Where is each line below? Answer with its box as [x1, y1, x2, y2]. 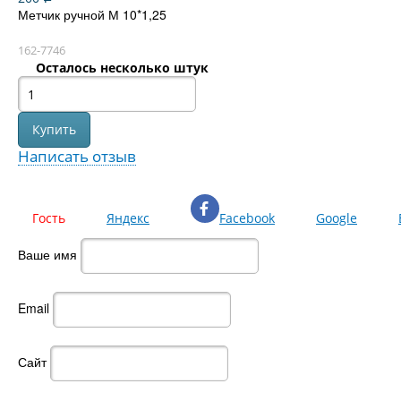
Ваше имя [18, 244, 77, 263]
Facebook [219, 209, 275, 226]
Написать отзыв [18, 146, 136, 166]
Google [316, 209, 357, 226]
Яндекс [107, 209, 149, 226]
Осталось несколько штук [35, 59, 209, 76]
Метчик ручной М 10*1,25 [18, 5, 166, 23]
